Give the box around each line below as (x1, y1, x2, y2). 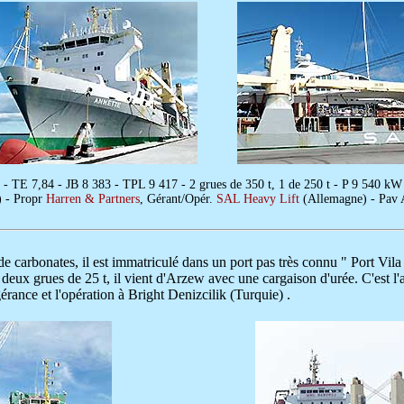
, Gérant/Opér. (140, 192, 216, 206)
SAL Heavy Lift (216, 192, 303, 206)
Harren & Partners (46, 192, 140, 206)
